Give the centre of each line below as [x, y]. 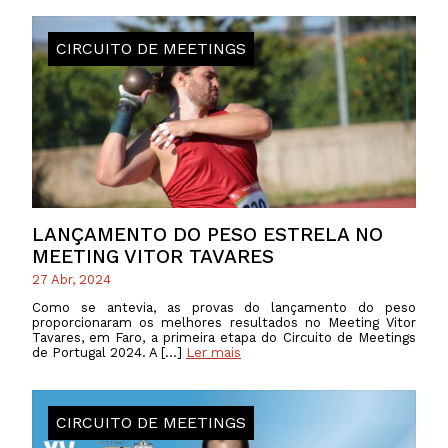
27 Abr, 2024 [71, 280]
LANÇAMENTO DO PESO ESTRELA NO [207, 234]
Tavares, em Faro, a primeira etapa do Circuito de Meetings [224, 338]
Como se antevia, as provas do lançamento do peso [224, 308]
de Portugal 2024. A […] [109, 353]
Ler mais [213, 353]
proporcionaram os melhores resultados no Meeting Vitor [224, 323]
